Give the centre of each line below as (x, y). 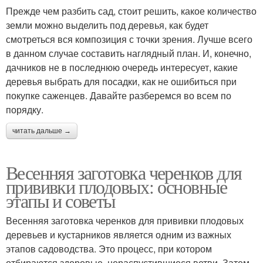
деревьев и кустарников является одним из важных (119, 235)
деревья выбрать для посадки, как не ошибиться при (121, 82)
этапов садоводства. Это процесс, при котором (109, 249)
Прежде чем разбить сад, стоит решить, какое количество (131, 11)
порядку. (25, 110)
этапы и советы (61, 201)
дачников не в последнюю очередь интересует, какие (122, 68)
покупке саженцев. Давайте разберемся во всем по (119, 96)
